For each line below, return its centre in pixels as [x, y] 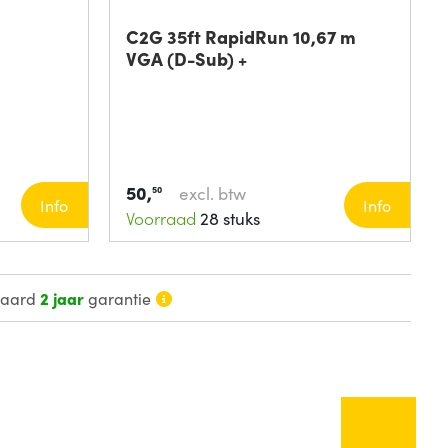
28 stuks [227, 217]
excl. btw [212, 192]
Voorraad [160, 217]
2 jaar [62, 298]
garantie [118, 298]
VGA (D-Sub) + [186, 58]
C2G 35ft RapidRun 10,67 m [240, 36]
